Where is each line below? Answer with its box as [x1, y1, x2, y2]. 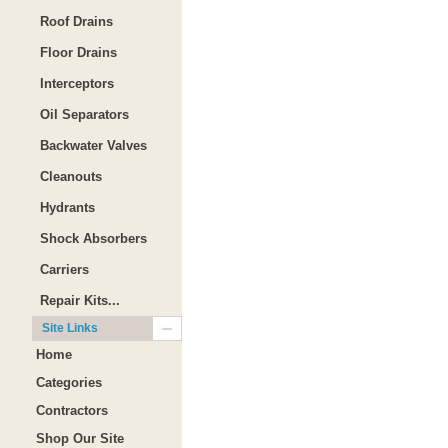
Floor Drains [40, 45, 117, 60]
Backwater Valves [40, 138, 147, 153]
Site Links [42, 322, 98, 334]
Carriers [40, 262, 89, 277]
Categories [36, 375, 102, 390]
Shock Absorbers [40, 231, 147, 246]
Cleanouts [40, 169, 102, 184]
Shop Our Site [36, 431, 124, 446]
